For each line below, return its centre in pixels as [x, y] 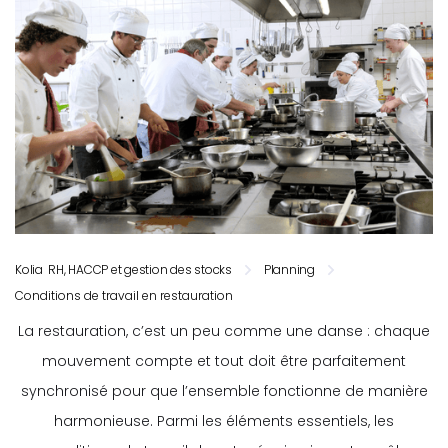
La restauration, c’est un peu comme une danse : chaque [224, 330]
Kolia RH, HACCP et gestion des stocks [123, 269]
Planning [289, 269]
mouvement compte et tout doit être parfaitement [224, 360]
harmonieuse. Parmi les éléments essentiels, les [224, 420]
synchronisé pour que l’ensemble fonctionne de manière [224, 390]
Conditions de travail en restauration [124, 295]
